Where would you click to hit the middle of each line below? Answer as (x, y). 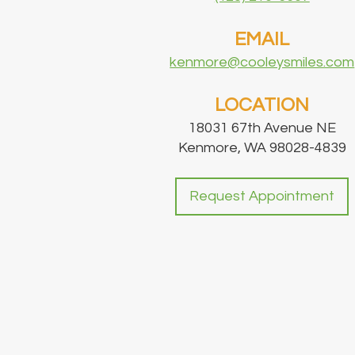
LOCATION (262, 105)
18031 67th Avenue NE (262, 128)
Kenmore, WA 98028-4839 (262, 148)
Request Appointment (262, 197)
